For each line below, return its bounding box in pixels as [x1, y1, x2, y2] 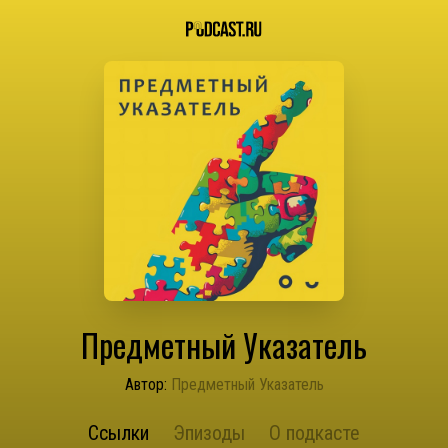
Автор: [124, 375, 167, 394]
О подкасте [269, 421, 360, 445]
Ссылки [88, 421, 149, 445]
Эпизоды [173, 421, 245, 445]
